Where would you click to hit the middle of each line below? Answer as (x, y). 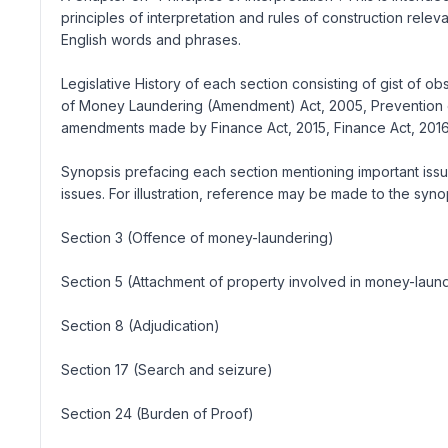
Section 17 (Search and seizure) (167, 369)
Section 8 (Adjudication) (140, 325)
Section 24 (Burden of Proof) (157, 413)
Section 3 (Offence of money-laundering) (197, 237)
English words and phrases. (151, 39)
